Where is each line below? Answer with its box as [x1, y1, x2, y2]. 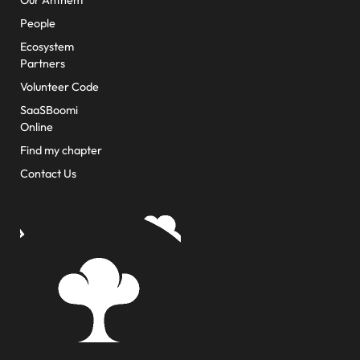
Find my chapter [20, 143, 102, 157]
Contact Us [20, 166, 76, 181]
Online [20, 120, 53, 134]
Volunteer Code [20, 80, 99, 94]
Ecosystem [20, 39, 74, 54]
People [20, 16, 55, 31]
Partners [20, 56, 65, 71]
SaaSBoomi [20, 103, 78, 117]
